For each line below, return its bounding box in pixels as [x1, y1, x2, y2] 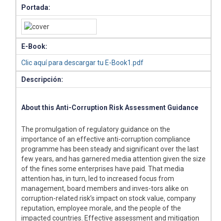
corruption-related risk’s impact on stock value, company [21, 194, 196, 203]
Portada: [21, 3, 51, 12]
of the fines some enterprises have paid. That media [21, 165, 184, 173]
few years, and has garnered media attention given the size [21, 155, 206, 163]
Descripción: [21, 75, 64, 84]
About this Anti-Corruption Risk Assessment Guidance [21, 104, 199, 112]
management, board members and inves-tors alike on [21, 184, 189, 193]
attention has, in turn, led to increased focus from [21, 175, 175, 183]
